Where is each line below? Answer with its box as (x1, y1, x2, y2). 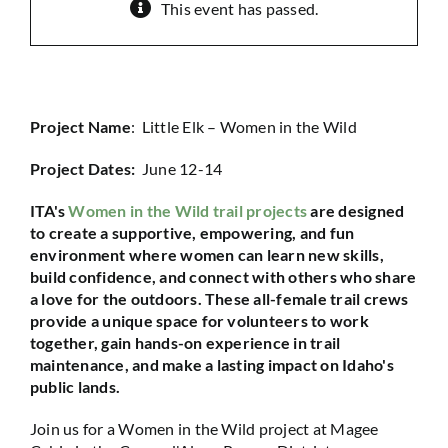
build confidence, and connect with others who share (29, 267, 417, 286)
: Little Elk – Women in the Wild (130, 117, 357, 136)
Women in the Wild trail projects (68, 201, 308, 220)
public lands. (29, 377, 121, 396)
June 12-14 (141, 159, 223, 178)
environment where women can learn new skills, (29, 245, 384, 264)
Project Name (29, 117, 131, 136)
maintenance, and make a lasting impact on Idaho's (29, 355, 394, 374)
